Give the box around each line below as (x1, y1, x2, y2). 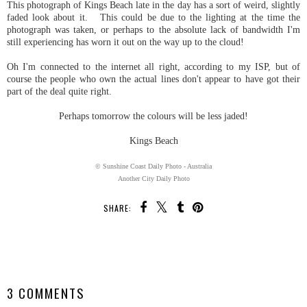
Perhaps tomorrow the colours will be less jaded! (59, 110, 248, 121)
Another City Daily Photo (117, 174, 190, 182)
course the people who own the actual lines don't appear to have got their (7, 73, 300, 84)
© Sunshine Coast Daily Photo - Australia (95, 162, 212, 170)
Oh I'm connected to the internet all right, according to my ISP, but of (7, 60, 300, 72)
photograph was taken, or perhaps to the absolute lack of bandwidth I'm (7, 23, 300, 35)
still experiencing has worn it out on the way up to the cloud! (7, 36, 244, 47)
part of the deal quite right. (7, 85, 112, 97)
